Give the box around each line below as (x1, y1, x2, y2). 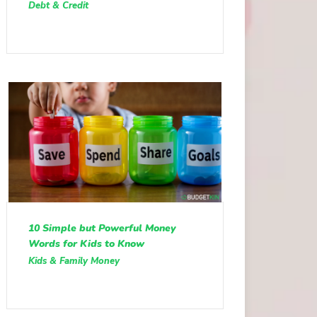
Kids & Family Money (28, 255, 120, 268)
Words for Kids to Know (28, 237, 144, 251)
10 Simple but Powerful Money (28, 221, 176, 236)
